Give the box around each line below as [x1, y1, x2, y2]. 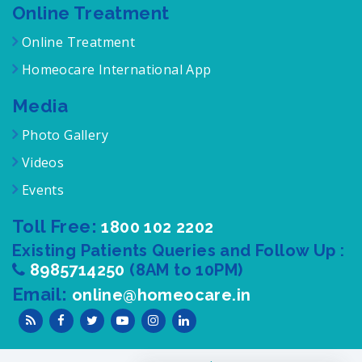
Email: [12, 283, 72, 305]
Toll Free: [12, 215, 102, 237]
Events [18, 180, 65, 199]
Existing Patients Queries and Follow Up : [12, 240, 345, 260]
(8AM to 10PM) [129, 259, 243, 280]
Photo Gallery [18, 125, 109, 144]
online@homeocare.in [71, 284, 251, 305]
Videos [21, 153, 65, 171]
